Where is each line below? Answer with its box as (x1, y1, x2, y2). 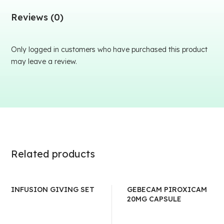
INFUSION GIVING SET (11, 185, 95, 194)
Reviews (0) (11, 11, 64, 23)
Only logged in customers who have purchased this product (11, 45, 208, 54)
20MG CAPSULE (127, 194, 181, 203)
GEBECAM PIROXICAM (127, 185, 207, 194)
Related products (11, 147, 95, 160)
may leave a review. (11, 57, 77, 66)
